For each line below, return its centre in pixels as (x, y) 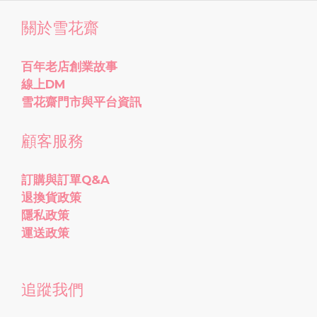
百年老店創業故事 (69, 67)
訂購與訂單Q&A (65, 180)
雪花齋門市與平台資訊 (81, 102)
